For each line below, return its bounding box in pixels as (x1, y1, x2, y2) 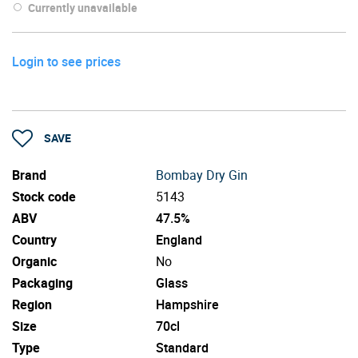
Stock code (12, 187, 76, 205)
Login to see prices (12, 52, 121, 70)
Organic (12, 252, 57, 270)
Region (12, 295, 52, 313)
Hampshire (156, 295, 219, 313)
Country (12, 230, 57, 249)
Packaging (12, 273, 73, 292)
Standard (156, 338, 209, 356)
